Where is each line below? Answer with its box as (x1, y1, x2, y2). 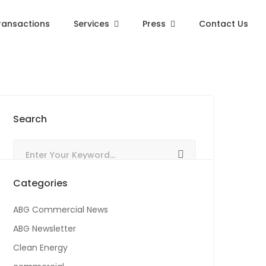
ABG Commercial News (13, 204, 108, 216)
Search (13, 112, 47, 126)
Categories (13, 176, 68, 190)
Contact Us (198, 18, 248, 30)
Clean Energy (13, 242, 68, 254)
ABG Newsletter (13, 223, 76, 235)
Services (73, 18, 109, 30)
